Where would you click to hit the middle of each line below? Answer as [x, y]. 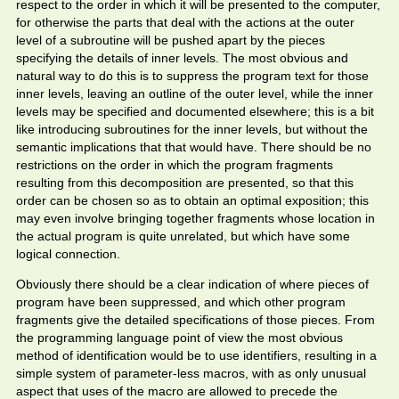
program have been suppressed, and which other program [181, 302]
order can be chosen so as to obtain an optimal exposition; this [192, 200]
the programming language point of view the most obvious [179, 338]
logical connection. [68, 254]
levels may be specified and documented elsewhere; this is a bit [195, 111]
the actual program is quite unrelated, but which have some [183, 236]
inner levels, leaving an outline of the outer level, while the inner [195, 94]
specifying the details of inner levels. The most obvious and [182, 58]
